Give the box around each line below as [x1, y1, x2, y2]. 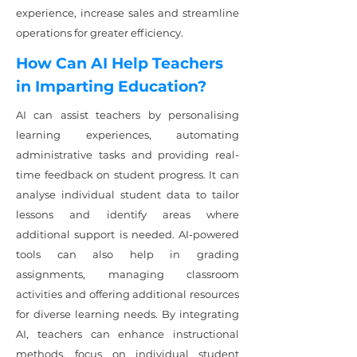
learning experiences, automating [16, 128, 239, 141]
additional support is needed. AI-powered [16, 228, 239, 241]
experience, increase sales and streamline [16, 6, 239, 19]
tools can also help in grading [16, 248, 239, 261]
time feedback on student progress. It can [16, 168, 239, 181]
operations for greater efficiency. [16, 26, 183, 39]
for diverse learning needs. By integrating [16, 308, 239, 320]
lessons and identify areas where [16, 208, 239, 221]
